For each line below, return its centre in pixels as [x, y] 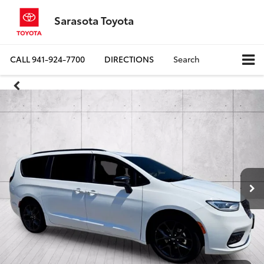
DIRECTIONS [129, 59]
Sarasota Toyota [94, 20]
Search [187, 59]
